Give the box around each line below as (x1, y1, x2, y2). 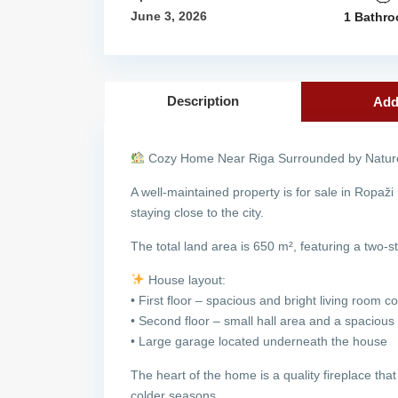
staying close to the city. (131, 205, 264, 219)
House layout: (144, 273, 226, 287)
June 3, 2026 (131, 9, 207, 23)
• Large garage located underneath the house (131, 334, 387, 348)
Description (166, 93, 239, 108)
